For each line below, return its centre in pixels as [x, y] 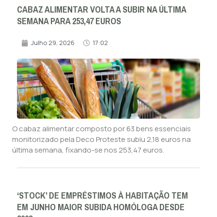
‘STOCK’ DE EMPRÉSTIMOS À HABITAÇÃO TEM [102, 196]
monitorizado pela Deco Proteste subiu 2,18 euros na [101, 139]
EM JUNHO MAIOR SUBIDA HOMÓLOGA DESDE [101, 208]
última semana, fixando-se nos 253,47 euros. [88, 150]
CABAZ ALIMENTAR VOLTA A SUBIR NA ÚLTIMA [101, 10]
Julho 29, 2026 [53, 43]
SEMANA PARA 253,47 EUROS [69, 22]
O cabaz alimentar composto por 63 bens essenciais [101, 129]
